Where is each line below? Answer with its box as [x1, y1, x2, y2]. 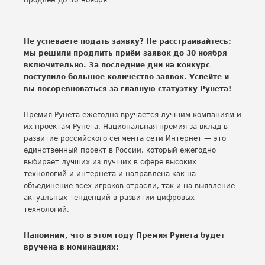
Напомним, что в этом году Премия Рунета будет [24, 231, 225, 240]
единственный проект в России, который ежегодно [24, 146, 216, 154]
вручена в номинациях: [24, 243, 119, 251]
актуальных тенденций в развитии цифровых [24, 193, 195, 202]
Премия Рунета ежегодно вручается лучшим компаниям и [24, 111, 241, 119]
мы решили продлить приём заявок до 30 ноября [24, 49, 227, 57]
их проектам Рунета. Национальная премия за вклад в [24, 122, 228, 131]
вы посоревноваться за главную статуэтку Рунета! [24, 85, 231, 93]
